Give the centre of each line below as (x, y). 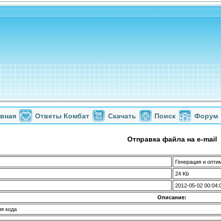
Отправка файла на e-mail (172, 139)
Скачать (122, 116)
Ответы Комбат (62, 116)
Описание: (172, 197)
